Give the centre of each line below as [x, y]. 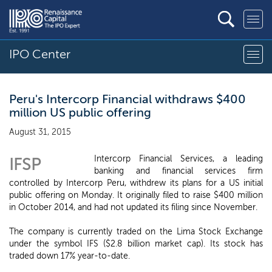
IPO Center [40, 54]
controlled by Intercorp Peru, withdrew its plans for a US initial [136, 183]
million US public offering [80, 112]
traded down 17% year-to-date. [70, 256]
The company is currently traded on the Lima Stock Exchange [136, 232]
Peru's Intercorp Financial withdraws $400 [127, 99]
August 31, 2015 [40, 132]
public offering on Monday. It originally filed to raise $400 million [136, 195]
